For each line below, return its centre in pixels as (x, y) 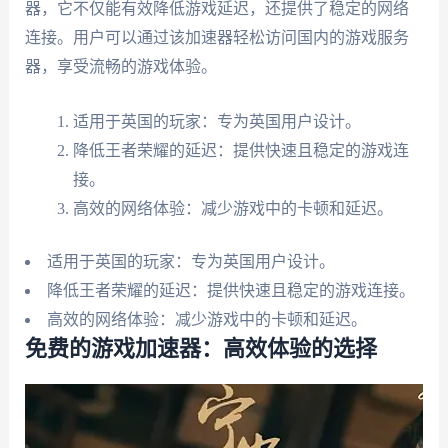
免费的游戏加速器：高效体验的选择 (200, 348)
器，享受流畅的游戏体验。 (120, 67)
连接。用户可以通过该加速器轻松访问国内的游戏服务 (216, 38)
